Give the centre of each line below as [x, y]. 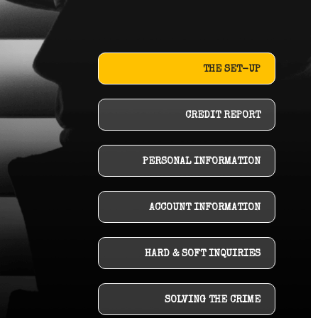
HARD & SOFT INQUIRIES [203, 254]
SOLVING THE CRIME [213, 300]
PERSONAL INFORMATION [202, 162]
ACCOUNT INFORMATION [205, 208]
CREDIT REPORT [223, 116]
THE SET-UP [232, 70]
